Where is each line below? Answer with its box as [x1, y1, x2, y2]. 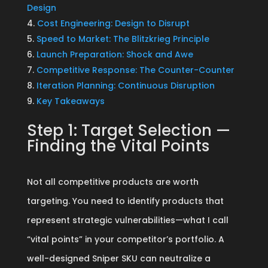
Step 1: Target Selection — [26, 120, 230, 141]
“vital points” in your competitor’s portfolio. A [26, 233, 224, 245]
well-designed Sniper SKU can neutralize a [26, 252, 211, 264]
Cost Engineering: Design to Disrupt [36, 17, 190, 29]
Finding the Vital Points [26, 135, 209, 157]
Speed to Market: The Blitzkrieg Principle [36, 33, 209, 45]
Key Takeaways [36, 95, 105, 107]
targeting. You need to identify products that [26, 195, 224, 207]
